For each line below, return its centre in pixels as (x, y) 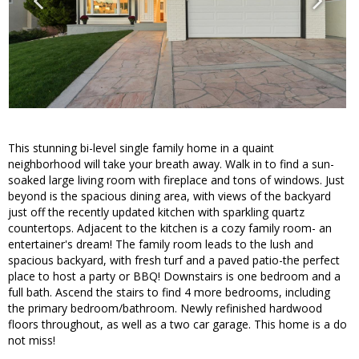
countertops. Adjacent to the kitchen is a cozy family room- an (170, 228)
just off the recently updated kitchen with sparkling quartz (156, 212)
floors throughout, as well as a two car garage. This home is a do (177, 325)
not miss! (32, 341)
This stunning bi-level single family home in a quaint (141, 148)
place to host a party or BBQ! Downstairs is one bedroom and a (174, 276)
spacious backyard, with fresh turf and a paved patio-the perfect (174, 260)
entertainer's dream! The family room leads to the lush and (161, 244)
